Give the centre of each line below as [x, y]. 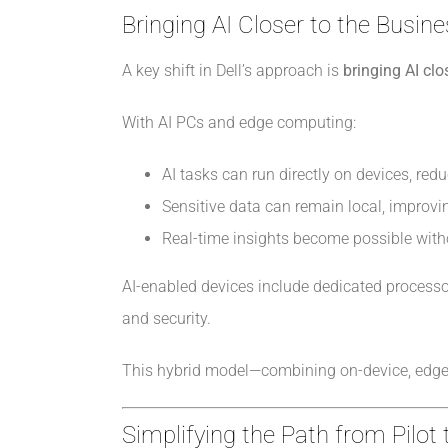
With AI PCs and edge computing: [238, 123]
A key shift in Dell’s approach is [232, 71]
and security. [166, 319]
